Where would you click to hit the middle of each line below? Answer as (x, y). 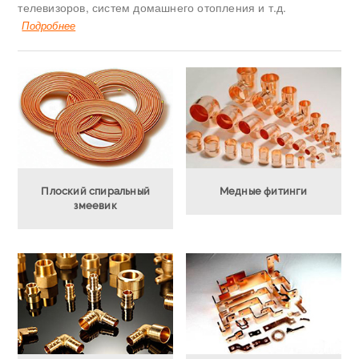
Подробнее (49, 26)
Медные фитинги (263, 191)
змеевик (95, 205)
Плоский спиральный (95, 191)
